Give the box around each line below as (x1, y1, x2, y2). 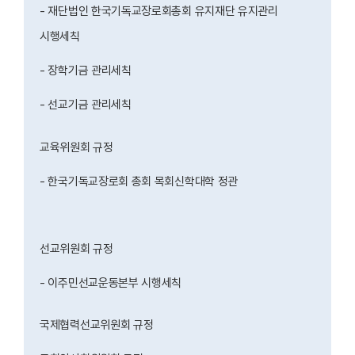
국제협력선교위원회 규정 (40, 317, 154, 332)
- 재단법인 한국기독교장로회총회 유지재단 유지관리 (40, 4, 278, 19)
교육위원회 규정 (40, 139, 116, 155)
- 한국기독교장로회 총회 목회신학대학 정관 (40, 174, 239, 189)
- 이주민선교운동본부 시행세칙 (40, 275, 182, 290)
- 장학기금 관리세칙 (40, 63, 135, 78)
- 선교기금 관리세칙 (40, 97, 135, 113)
